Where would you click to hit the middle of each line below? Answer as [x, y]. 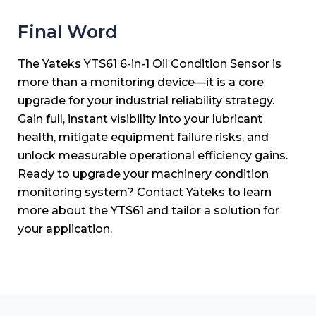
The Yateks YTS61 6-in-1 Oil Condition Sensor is [150, 64]
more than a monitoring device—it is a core [141, 83]
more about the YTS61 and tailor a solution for [148, 211]
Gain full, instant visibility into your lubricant [140, 119]
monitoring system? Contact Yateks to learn [145, 193]
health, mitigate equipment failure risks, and [143, 138]
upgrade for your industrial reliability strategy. [146, 101]
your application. [65, 229]
